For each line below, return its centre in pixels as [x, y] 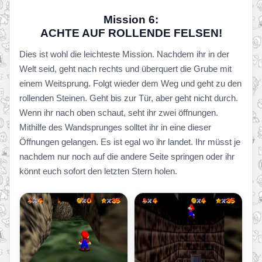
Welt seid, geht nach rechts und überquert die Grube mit [125, 69]
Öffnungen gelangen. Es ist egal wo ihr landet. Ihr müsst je [130, 142]
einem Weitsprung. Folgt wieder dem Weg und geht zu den [130, 83]
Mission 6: [131, 20]
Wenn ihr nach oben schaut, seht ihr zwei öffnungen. [119, 113]
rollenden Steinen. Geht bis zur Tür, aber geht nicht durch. [129, 98]
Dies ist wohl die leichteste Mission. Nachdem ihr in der [124, 54]
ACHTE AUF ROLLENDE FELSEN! [131, 33]
